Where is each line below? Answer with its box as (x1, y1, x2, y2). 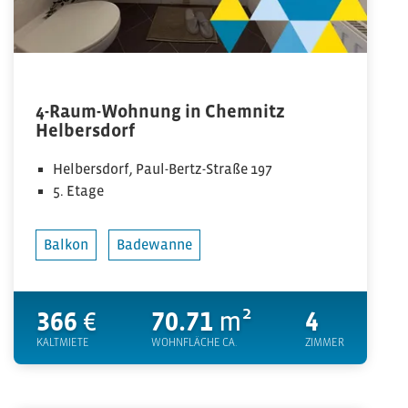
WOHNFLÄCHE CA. (150, 336, 237, 349)
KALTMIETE (36, 336, 89, 349)
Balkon (44, 236, 88, 252)
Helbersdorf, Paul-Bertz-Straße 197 (53, 160, 273, 177)
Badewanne (117, 236, 192, 252)
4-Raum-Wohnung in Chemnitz (36, 101, 285, 121)
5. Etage (53, 182, 105, 199)
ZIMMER (305, 336, 344, 349)
